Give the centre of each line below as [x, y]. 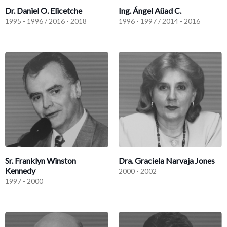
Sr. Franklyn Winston [41, 161]
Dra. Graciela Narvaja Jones [167, 161]
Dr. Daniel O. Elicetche [44, 10]
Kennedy [20, 171]
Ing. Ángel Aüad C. [150, 10]
